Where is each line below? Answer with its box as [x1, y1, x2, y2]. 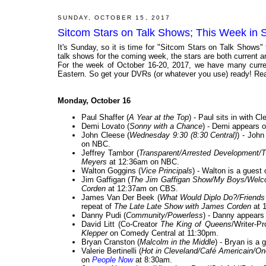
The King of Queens [160, 220, 232, 229]
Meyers [81, 157, 107, 167]
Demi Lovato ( [81, 122, 129, 131]
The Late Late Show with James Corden [114, 202, 251, 211]
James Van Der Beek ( [81, 193, 160, 202]
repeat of [81, 202, 114, 211]
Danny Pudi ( [81, 211, 126, 220]
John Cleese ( [81, 131, 130, 140]
